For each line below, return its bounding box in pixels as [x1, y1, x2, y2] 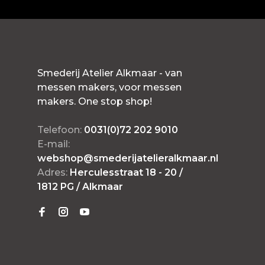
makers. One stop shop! [37, 96, 153, 107]
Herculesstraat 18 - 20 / [70, 167, 183, 178]
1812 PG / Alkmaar [37, 181, 124, 192]
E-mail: [37, 138, 70, 150]
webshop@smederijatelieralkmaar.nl [37, 153, 219, 164]
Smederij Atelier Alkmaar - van [37, 67, 183, 79]
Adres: [37, 167, 70, 178]
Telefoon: [37, 124, 85, 135]
